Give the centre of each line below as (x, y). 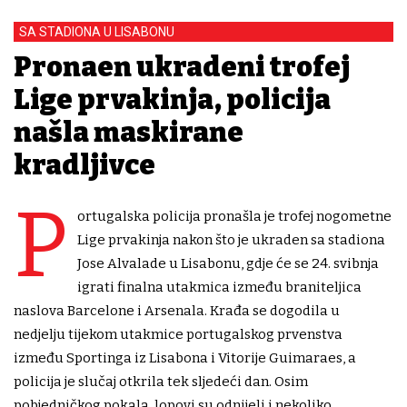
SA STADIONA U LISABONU (97, 32)
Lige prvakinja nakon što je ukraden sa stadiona (231, 240)
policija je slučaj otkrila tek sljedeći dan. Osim (161, 382)
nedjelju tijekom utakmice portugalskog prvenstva (178, 335)
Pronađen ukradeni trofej (182, 68)
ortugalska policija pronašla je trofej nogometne (234, 217)
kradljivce (84, 166)
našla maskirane (129, 133)
